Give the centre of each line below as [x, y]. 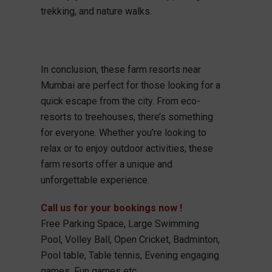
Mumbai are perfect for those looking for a [130, 85]
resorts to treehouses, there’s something [127, 117]
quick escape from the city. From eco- [120, 101]
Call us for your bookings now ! [111, 208]
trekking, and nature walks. [96, 11]
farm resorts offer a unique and [106, 164]
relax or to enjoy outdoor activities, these [127, 148]
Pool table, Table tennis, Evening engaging [130, 255]
